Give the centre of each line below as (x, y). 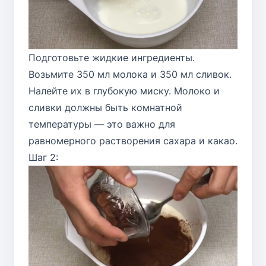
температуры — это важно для (102, 124)
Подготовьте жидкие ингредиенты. (112, 58)
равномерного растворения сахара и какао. (133, 141)
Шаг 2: (43, 158)
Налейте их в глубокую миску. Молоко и (124, 91)
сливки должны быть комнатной (105, 108)
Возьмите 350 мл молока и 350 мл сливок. (130, 75)
